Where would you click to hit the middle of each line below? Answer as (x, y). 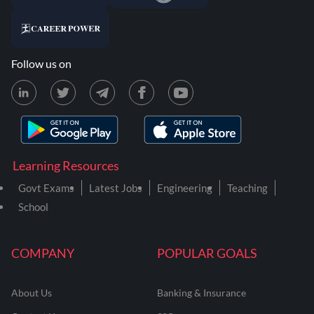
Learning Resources (66, 165)
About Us (32, 293)
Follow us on (41, 63)
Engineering (185, 188)
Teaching (247, 188)
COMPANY (43, 253)
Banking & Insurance (202, 293)
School (33, 207)
